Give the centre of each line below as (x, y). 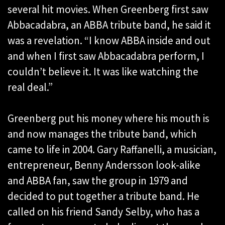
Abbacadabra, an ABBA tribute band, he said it (109, 25)
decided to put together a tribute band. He (103, 196)
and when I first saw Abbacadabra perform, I (106, 56)
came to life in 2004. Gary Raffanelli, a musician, (112, 150)
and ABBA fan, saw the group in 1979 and (98, 181)
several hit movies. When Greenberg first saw (108, 10)
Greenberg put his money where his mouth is (108, 119)
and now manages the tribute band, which (102, 134)
